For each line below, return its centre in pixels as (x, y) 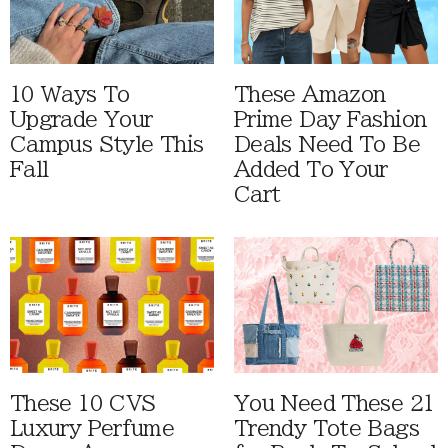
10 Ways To (70, 94)
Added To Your (311, 169)
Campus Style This (107, 144)
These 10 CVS (83, 404)
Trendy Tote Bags (326, 429)
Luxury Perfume (92, 429)
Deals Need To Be (327, 144)
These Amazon (310, 94)
